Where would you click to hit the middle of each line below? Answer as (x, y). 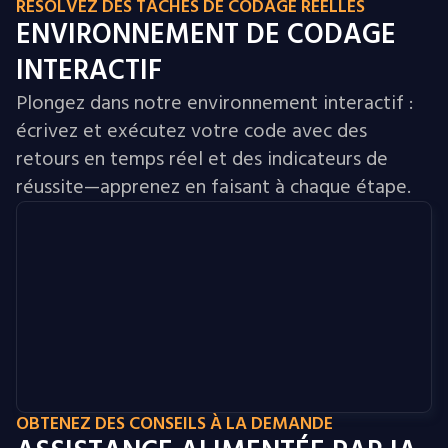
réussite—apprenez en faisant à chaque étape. (213, 187)
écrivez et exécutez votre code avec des (191, 131)
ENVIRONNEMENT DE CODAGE (206, 34)
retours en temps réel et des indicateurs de (202, 159)
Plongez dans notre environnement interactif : (214, 103)
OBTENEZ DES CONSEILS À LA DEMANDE (174, 423)
